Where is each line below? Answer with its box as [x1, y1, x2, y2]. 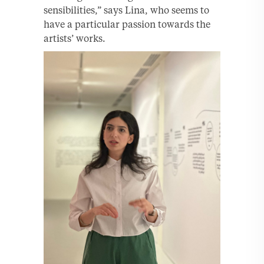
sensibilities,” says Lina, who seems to [44, 4, 209, 16]
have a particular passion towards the [44, 18, 210, 30]
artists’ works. [44, 32, 105, 44]
